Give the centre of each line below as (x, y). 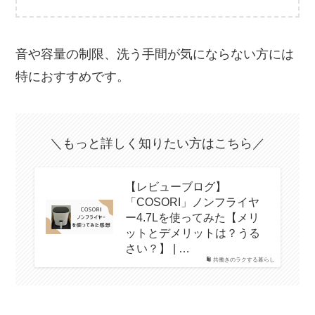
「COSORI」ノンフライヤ (193, 201)
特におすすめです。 (73, 76)
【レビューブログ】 (176, 186)
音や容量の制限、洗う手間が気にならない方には (155, 54)
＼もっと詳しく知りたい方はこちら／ (157, 143)
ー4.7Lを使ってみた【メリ (193, 217)
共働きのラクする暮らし (244, 259)
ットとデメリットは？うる (193, 232)
